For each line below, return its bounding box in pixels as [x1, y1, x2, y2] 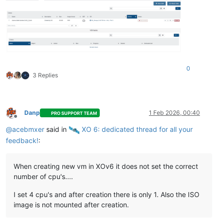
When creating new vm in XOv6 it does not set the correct [14, 162, 198, 170]
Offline [15, 116, 33, 124]
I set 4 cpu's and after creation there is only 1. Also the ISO [14, 190, 200, 199]
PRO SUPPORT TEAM [51, 110, 97, 116]
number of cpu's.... [14, 172, 73, 181]
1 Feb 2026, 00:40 [149, 109, 200, 117]
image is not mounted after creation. [14, 200, 129, 209]
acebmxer [12, 125, 44, 134]
